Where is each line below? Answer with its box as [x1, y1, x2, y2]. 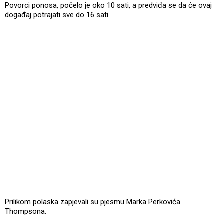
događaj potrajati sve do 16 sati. [5, 10, 110, 19]
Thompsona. [5, 206, 46, 216]
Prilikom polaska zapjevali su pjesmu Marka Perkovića [5, 197, 180, 206]
